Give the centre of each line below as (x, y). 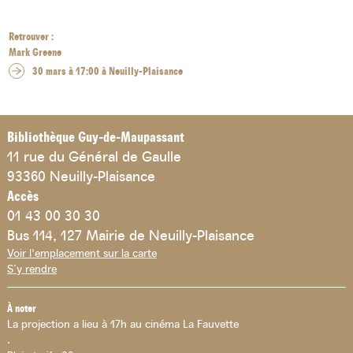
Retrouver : (31, 36)
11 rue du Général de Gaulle (94, 155)
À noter (22, 307)
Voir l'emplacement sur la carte (82, 252)
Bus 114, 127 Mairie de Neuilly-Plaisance (131, 234)
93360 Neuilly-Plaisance (81, 175)
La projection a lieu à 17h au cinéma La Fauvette (123, 323)
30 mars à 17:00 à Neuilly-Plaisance (108, 70)
